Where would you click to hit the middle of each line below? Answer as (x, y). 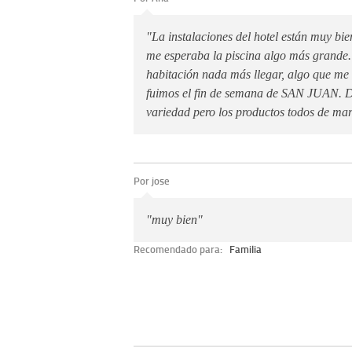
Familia (246, 249)
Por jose (152, 180)
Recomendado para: (179, 249)
